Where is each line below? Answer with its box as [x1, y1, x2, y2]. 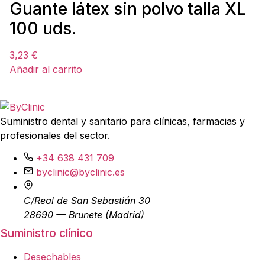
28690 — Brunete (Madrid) [24, 209, 144, 221]
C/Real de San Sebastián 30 [24, 195, 150, 207]
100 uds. [9, 18, 76, 38]
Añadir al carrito [9, 63, 82, 75]
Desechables [24, 251, 81, 263]
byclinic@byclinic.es [36, 166, 125, 179]
